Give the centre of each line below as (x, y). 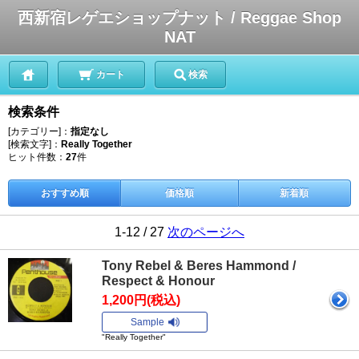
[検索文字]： (34, 144)
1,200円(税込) (141, 300)
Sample (147, 322)
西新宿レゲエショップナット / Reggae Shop (179, 18)
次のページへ (206, 232)
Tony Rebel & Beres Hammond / (199, 266)
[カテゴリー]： (39, 131)
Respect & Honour (158, 281)
